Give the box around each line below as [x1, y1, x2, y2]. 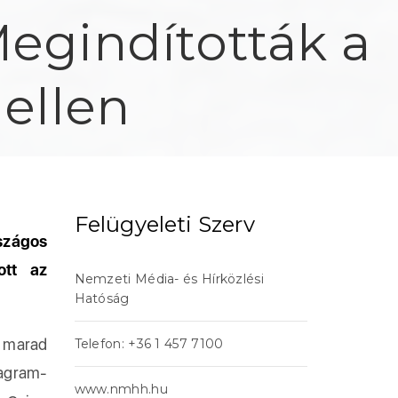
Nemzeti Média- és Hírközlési [74, 271, 264, 287]
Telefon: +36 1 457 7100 [74, 336, 224, 352]
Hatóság [74, 291, 130, 306]
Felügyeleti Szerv [74, 211, 255, 237]
